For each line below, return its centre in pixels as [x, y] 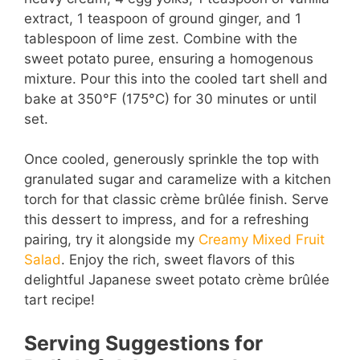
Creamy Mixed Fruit [262, 240]
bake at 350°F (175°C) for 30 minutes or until [170, 98]
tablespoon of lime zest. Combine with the [161, 38]
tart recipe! [59, 300]
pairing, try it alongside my [111, 240]
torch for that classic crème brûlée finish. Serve [176, 200]
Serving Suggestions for [143, 343]
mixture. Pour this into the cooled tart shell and [176, 78]
